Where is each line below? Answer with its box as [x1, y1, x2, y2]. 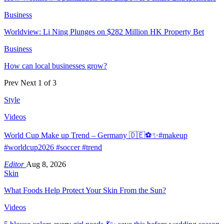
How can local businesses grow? [4, 61, 107, 70]
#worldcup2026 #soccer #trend [4, 142, 102, 151]
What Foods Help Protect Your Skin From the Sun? [4, 185, 166, 194]
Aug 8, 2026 [26, 159, 66, 168]
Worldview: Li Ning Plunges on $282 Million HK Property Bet [4, 27, 204, 36]
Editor [4, 159, 26, 168]
